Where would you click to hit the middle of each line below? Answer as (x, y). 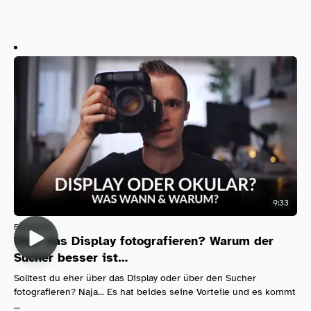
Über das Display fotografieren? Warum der (144, 241)
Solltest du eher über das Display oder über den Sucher (135, 278)
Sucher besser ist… (71, 257)
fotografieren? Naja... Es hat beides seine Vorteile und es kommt (155, 292)
